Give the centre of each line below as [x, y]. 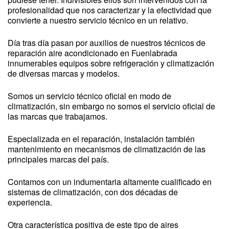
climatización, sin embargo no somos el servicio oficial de [111, 106]
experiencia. [30, 202]
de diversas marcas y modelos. [64, 73]
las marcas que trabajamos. [58, 116]
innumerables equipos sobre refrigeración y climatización [111, 63]
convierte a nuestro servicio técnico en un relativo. [98, 20]
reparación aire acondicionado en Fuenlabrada [93, 53]
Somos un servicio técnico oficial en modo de [89, 96]
